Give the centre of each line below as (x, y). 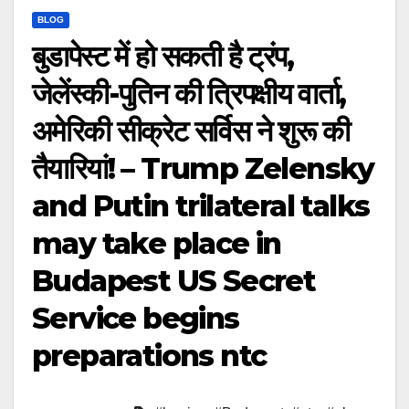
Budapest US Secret (174, 281)
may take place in (157, 244)
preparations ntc (149, 356)
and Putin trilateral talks (201, 206)
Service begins (136, 319)
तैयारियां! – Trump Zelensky (203, 169)
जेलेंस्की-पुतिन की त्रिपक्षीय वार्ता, (189, 94)
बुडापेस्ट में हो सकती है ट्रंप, (163, 57)
